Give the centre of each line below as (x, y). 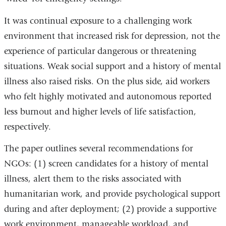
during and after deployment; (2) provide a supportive (110, 209)
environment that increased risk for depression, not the (112, 36)
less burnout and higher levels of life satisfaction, (100, 111)
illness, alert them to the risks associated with (93, 179)
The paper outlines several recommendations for (98, 149)
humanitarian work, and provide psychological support (112, 194)
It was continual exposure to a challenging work (98, 21)
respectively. (27, 127)
